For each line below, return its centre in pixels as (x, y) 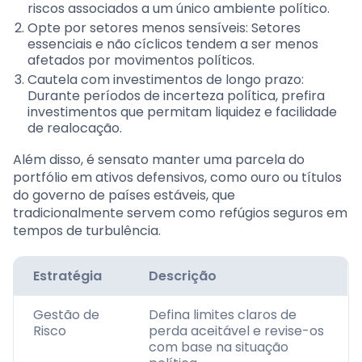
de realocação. (75, 128)
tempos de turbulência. (87, 231)
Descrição (183, 276)
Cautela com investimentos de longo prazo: (166, 80)
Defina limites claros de (223, 315)
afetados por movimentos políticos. (141, 61)
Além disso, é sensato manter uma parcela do (159, 160)
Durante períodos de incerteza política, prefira (176, 96)
